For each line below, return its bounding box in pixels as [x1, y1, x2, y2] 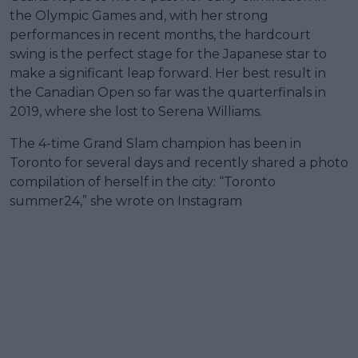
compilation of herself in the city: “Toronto [10, 173, 276, 189]
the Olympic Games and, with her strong [10, 7, 268, 23]
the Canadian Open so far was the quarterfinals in [10, 84, 326, 100]
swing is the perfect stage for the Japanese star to [10, 46, 327, 62]
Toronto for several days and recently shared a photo [10, 154, 348, 170]
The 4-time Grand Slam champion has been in [10, 135, 301, 151]
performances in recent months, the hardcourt [10, 26, 311, 42]
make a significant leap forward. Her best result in [10, 65, 326, 81]
